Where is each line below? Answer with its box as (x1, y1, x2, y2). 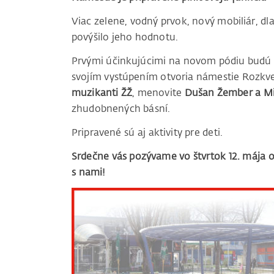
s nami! (72, 166, 106, 179)
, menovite (132, 86, 185, 99)
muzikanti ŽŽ (72, 86, 133, 99)
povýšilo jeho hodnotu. (72, 31, 179, 43)
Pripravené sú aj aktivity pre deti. (72, 126, 223, 139)
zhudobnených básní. (72, 102, 171, 115)
